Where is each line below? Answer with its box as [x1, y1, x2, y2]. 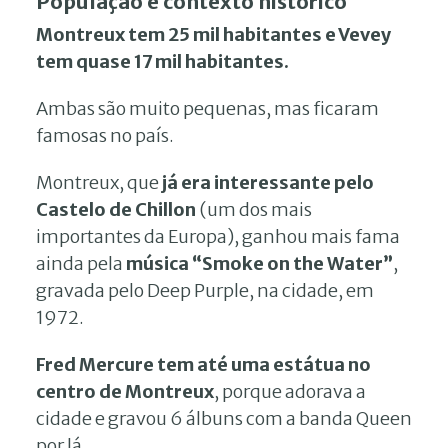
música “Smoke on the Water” [126, 251, 393, 275]
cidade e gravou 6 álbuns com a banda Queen [36, 406, 412, 430]
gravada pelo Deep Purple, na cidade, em [36, 278, 374, 302]
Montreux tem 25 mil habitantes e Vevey [36, 22, 391, 46]
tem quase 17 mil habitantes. [36, 49, 289, 73]
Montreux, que [36, 170, 162, 194]
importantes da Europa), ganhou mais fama [36, 224, 400, 248]
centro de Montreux [36, 379, 214, 403]
